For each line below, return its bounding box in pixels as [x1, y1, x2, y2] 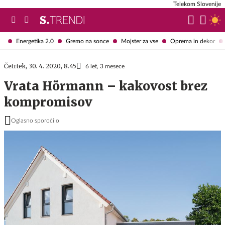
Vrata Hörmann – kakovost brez [4, 78, 207, 94]
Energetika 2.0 [16, 38, 54, 44]
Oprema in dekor [170, 38, 215, 44]
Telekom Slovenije [173, 1, 221, 7]
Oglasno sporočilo [11, 118, 59, 124]
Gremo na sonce [66, 38, 109, 44]
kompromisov [4, 94, 92, 110]
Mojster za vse [121, 38, 158, 44]
